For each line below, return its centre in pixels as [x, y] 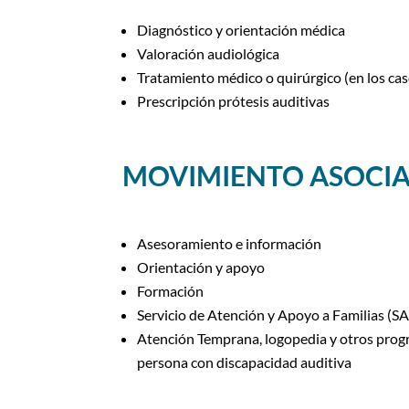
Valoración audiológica [209, 53]
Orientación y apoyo [201, 267]
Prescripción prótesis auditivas [234, 100]
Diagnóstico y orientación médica [241, 29]
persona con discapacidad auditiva [245, 362]
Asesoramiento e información [230, 244]
